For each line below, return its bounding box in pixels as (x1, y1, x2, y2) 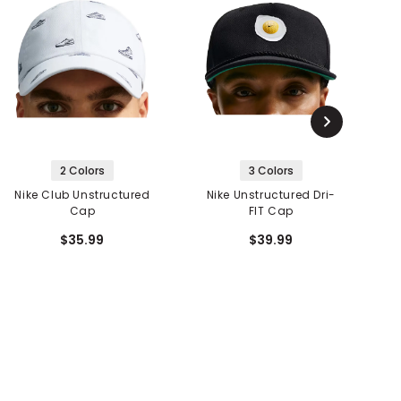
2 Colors (59, 162, 105, 178)
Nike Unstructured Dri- (206, 186, 336, 202)
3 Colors (248, 162, 294, 178)
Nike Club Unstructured (14, 186, 150, 202)
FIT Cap (248, 202, 294, 218)
